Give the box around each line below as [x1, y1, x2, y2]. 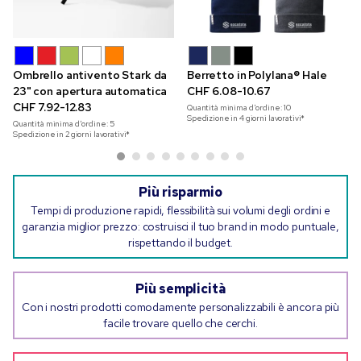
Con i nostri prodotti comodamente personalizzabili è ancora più [21, 300, 340, 315]
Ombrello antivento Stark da [13, 68, 168, 83]
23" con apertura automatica [13, 84, 168, 99]
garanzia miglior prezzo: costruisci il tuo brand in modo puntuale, [22, 219, 339, 234]
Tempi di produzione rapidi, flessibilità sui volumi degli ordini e [31, 203, 330, 218]
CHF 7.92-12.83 [13, 100, 93, 115]
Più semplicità [135, 280, 226, 298]
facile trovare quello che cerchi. [103, 316, 258, 331]
